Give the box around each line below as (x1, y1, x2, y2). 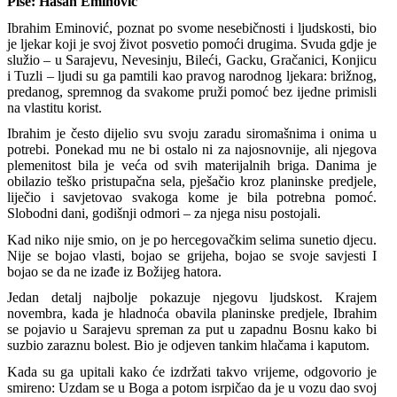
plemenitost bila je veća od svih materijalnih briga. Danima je (7, 158, 377, 174)
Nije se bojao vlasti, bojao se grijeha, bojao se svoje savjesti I (7, 247, 377, 263)
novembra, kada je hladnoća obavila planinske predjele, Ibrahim (7, 306, 377, 322)
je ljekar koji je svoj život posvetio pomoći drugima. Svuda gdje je (7, 35, 377, 51)
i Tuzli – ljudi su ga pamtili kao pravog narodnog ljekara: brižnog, (7, 67, 377, 83)
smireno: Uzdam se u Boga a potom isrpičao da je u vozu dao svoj (7, 379, 377, 395)
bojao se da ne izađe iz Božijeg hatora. (7, 263, 222, 279)
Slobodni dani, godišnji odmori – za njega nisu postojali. (7, 206, 321, 222)
